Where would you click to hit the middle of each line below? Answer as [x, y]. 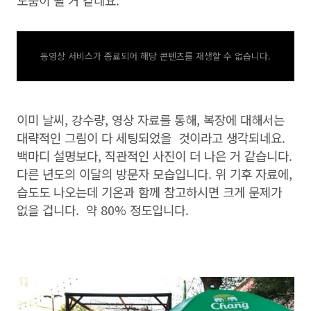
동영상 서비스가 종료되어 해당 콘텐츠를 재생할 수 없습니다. [155, 56]
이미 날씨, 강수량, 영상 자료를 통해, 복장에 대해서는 [151, 119]
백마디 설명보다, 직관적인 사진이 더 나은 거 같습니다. [154, 155]
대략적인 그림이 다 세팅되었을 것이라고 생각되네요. [151, 137]
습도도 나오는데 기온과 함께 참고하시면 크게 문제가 [149, 192]
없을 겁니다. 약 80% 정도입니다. [104, 210]
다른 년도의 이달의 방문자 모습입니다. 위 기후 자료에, [154, 174]
